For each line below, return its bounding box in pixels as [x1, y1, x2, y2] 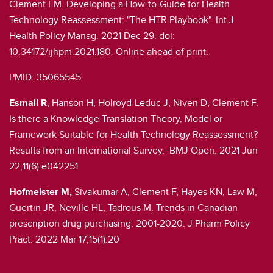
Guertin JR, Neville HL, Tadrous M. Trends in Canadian [9, 200, 238, 214]
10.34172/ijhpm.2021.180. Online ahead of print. [9, 44, 208, 58]
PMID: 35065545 [9, 69, 81, 84]
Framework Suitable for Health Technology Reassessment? [9, 127, 260, 141]
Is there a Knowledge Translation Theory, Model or [9, 111, 222, 126]
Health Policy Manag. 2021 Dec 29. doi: [9, 28, 175, 43]
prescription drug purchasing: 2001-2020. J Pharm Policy [9, 216, 250, 230]
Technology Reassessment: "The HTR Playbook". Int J [9, 12, 234, 27]
